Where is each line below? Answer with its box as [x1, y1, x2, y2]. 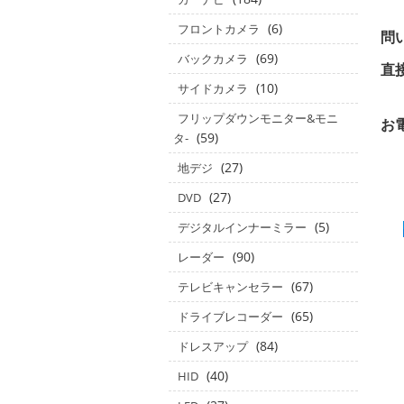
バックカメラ [178, 50, 248, 67]
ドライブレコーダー [178, 308, 283, 325]
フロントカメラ [178, 21, 260, 37]
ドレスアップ [178, 338, 248, 354]
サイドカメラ [178, 80, 248, 96]
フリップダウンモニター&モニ [178, 110, 338, 126]
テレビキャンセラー [178, 279, 283, 295]
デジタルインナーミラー [178, 219, 307, 235]
